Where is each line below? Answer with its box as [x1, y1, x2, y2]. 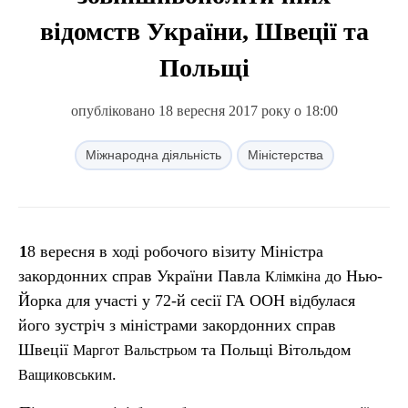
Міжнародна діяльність [85, 148, 221, 162]
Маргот [73, 342, 119, 358]
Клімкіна [265, 269, 321, 284]
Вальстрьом [124, 342, 197, 358]
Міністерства [247, 148, 323, 162]
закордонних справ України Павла [18, 267, 265, 285]
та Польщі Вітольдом [197, 341, 351, 359]
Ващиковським [18, 367, 112, 382]
